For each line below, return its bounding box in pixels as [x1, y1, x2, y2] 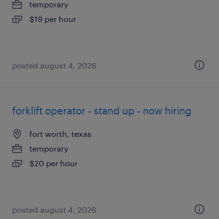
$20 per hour [29, 158, 78, 168]
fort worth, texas [29, 129, 91, 138]
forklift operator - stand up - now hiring [12, 105, 192, 116]
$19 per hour [29, 14, 76, 23]
